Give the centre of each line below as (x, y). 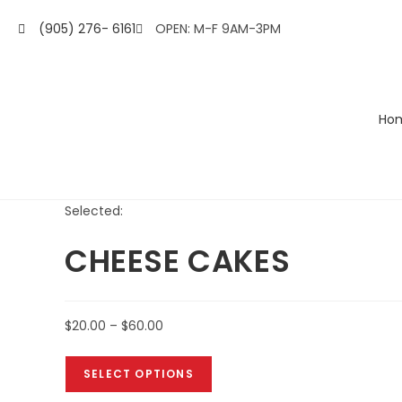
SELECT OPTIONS (139, 374)
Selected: (94, 211)
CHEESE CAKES (178, 261)
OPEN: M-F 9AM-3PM (218, 29)
